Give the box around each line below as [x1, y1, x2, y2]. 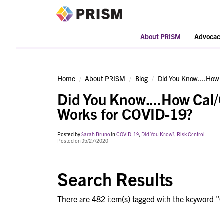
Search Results [57, 167, 173, 190]
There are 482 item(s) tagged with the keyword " [57, 194, 219, 204]
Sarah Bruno [81, 131, 110, 137]
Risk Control [177, 131, 205, 137]
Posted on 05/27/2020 [57, 137, 108, 144]
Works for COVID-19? [57, 104, 193, 123]
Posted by [57, 131, 81, 137]
